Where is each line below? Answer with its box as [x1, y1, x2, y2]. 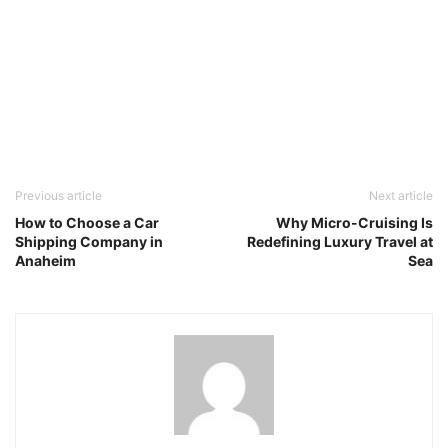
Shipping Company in [15, 233, 163, 250]
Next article [369, 188, 433, 203]
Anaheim [15, 252, 76, 269]
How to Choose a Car [15, 214, 159, 231]
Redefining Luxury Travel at [247, 233, 433, 250]
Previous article [15, 188, 102, 203]
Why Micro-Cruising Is [276, 214, 433, 231]
